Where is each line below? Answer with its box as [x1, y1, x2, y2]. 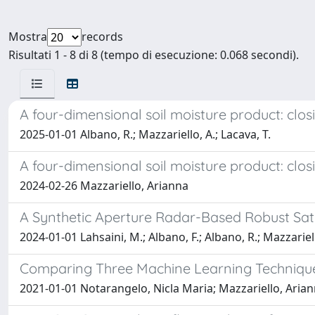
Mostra [8, 29, 47, 44]
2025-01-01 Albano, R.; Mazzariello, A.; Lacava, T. [20, 127, 271, 142]
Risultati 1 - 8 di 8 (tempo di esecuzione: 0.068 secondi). [8, 47, 299, 63]
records [82, 29, 123, 44]
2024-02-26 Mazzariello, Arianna [20, 178, 188, 193]
